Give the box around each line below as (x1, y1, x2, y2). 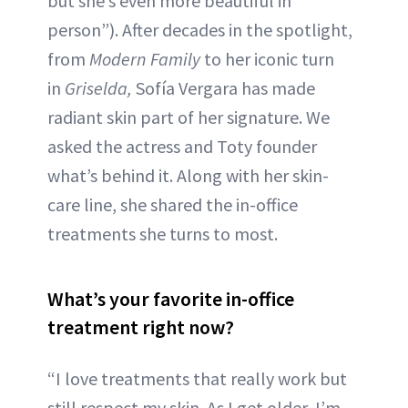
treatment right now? (47, 314, 234, 341)
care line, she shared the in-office (47, 193, 298, 217)
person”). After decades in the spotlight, (47, 18, 352, 42)
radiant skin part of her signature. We (47, 106, 330, 129)
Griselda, (65, 76, 132, 100)
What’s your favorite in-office (47, 286, 294, 312)
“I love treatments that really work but (47, 367, 347, 391)
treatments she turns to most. (47, 222, 278, 246)
